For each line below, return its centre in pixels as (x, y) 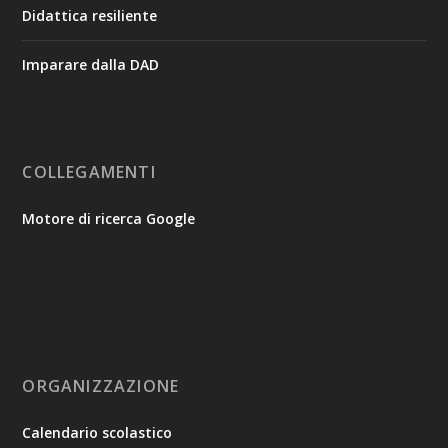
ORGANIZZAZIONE (101, 385)
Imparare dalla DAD (91, 64)
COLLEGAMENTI (89, 171)
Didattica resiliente (90, 15)
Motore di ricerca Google (109, 218)
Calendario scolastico (97, 432)
